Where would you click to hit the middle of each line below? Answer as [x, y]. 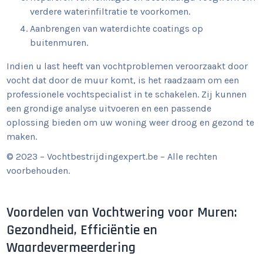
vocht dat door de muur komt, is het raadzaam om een [123, 80]
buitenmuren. [59, 43]
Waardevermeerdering [71, 248]
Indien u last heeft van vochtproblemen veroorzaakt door [127, 66]
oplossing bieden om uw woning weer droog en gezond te [131, 122]
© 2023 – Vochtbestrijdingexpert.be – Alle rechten [112, 156]
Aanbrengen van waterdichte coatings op [117, 28]
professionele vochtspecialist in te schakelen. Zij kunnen [127, 94]
